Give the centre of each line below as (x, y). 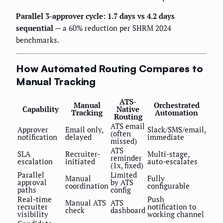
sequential (35, 28)
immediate (166, 137)
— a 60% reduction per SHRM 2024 (112, 28)
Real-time (35, 199)
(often (121, 133)
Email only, (84, 129)
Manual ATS (86, 202)
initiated (80, 161)
